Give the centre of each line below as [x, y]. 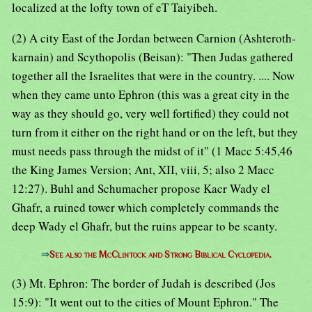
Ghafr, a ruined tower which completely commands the [146, 208]
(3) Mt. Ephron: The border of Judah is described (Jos [144, 283]
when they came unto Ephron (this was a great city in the [151, 95]
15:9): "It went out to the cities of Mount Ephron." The [145, 302]
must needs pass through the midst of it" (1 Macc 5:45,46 [152, 151]
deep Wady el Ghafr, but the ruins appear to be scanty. [145, 226]
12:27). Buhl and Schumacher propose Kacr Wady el [141, 189]
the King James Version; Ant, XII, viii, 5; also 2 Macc [143, 170]
